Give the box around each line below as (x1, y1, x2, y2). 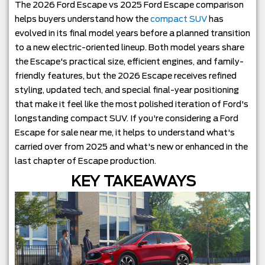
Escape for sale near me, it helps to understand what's (15, 128, 235, 138)
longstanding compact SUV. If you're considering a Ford (15, 114, 238, 124)
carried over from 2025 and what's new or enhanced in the (15, 142, 248, 152)
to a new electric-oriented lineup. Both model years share (15, 43, 244, 53)
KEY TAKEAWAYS (71, 173, 196, 190)
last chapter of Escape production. (15, 156, 156, 166)
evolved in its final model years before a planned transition (15, 28, 250, 38)
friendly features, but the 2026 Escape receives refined (15, 71, 237, 81)
